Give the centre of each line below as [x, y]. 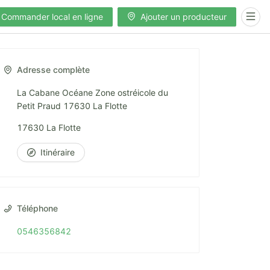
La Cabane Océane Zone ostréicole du [93, 93]
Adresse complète [53, 70]
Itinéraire [58, 152]
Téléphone [37, 208]
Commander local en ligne [52, 16]
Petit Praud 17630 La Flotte [72, 106]
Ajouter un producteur [184, 16]
